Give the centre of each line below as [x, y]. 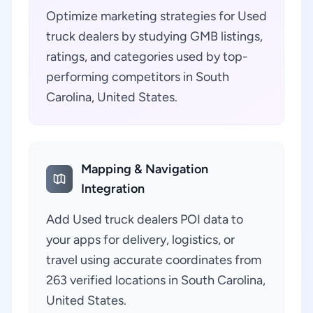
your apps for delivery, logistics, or [140, 240]
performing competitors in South [138, 77]
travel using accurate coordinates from [154, 260]
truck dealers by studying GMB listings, [154, 36]
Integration [113, 189]
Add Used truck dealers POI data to [145, 219]
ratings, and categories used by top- [147, 57]
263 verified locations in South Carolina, [156, 280]
